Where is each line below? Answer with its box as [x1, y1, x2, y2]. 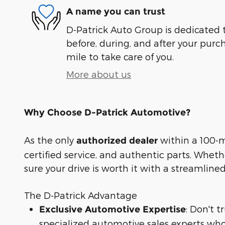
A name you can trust [66, 6, 165, 18]
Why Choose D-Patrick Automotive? [24, 106, 190, 118]
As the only [24, 134, 76, 145]
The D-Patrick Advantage [24, 189, 137, 200]
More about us [66, 68, 131, 79]
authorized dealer [76, 135, 158, 146]
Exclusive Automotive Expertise [39, 203, 186, 215]
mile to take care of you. [66, 51, 174, 62]
